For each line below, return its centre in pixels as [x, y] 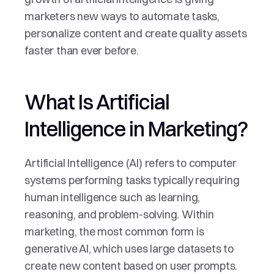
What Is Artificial [97, 102]
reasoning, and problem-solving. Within [119, 214]
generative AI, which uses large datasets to [129, 249]
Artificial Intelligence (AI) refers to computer [131, 163]
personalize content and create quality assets [136, 33]
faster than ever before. [82, 50]
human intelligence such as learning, [113, 197]
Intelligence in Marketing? [136, 129]
